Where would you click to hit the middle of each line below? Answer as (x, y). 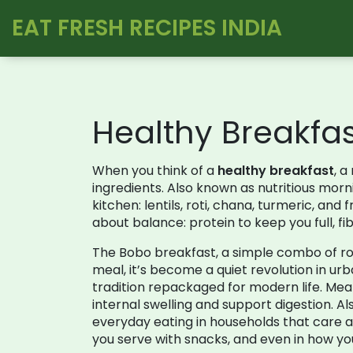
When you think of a (155, 171)
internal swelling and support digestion (212, 305)
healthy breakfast (276, 171)
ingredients (127, 188)
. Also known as (210, 188)
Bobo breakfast (167, 253)
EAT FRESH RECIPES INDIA (147, 28)
